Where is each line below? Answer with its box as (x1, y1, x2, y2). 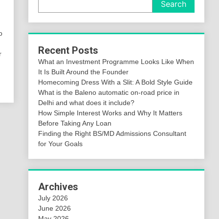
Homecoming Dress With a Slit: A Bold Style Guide (38, 78, 193, 86)
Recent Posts (38, 44, 99, 56)
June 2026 (38, 204, 71, 212)
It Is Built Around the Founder (38, 68, 129, 76)
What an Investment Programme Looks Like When (38, 58, 195, 66)
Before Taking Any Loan (38, 119, 112, 127)
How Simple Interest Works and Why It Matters (38, 109, 183, 117)
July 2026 (38, 194, 68, 202)
